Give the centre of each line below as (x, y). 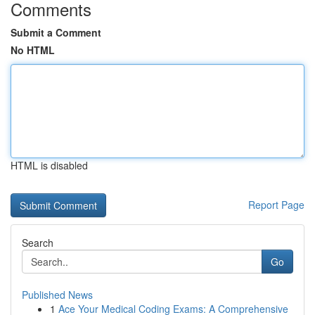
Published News (57, 295)
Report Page (276, 205)
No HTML (33, 50)
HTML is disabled (49, 165)
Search (38, 243)
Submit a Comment (56, 32)
